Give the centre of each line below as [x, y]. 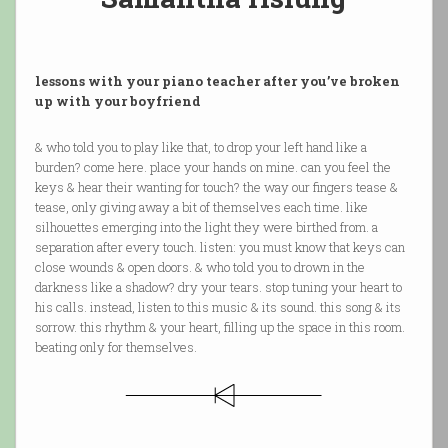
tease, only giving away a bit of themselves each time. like [201, 207]
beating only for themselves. [115, 347]
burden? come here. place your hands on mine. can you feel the [212, 167]
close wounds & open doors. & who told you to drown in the [199, 267]
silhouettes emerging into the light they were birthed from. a [206, 227]
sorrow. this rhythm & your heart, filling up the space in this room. [219, 327]
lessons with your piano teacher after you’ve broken [217, 81]
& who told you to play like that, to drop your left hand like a [200, 147]
